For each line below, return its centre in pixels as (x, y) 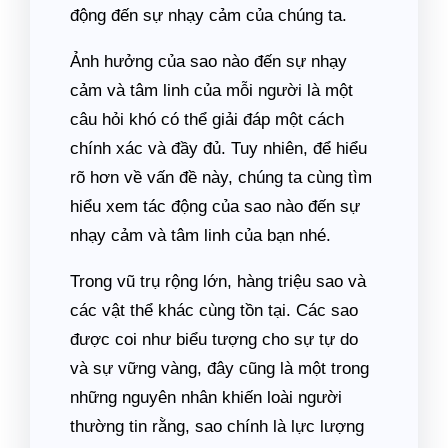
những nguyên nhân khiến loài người (206, 397)
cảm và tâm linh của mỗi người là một (211, 90)
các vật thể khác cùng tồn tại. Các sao (214, 310)
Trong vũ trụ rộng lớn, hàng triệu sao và (218, 281)
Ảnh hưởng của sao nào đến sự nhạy (208, 61)
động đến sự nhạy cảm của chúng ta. (208, 15)
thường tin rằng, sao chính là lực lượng (217, 426)
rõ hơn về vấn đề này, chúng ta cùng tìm (221, 177)
